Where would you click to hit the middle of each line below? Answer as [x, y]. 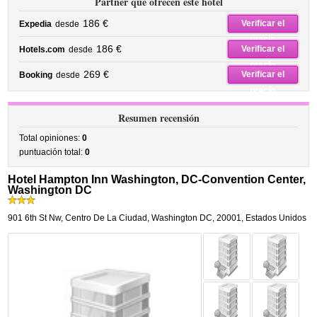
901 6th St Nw [35, 218]
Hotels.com [42, 50]
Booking [36, 75]
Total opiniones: [51, 138]
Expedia [36, 24]
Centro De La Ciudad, [108, 218]
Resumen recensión [158, 118]
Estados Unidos [276, 218]
